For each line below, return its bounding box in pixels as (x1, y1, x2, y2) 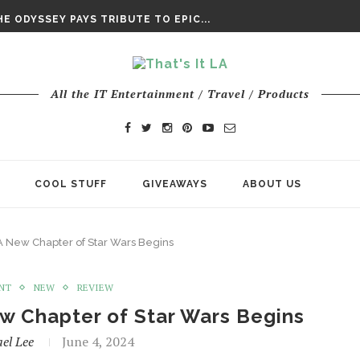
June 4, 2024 (61, 333, 134, 350)
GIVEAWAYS (142, 178, 207, 190)
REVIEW (76, 281, 113, 293)
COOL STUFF (35, 178, 107, 190)
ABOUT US (243, 178, 301, 190)
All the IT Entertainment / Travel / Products (51, 86, 309, 101)
